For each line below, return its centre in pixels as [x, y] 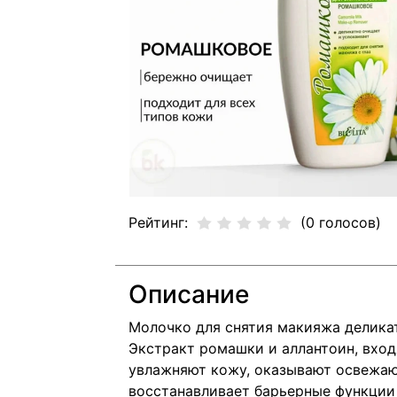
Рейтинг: [158, 223]
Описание [189, 295]
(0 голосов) [341, 223]
